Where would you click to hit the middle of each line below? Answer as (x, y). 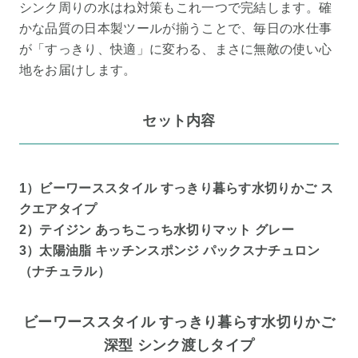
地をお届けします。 (78, 70)
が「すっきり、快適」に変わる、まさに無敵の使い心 (175, 49)
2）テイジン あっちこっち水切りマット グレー (157, 230)
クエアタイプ (58, 209)
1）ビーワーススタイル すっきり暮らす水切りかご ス (176, 189)
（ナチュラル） (65, 272)
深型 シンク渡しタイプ (179, 345)
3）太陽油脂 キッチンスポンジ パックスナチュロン (169, 251)
